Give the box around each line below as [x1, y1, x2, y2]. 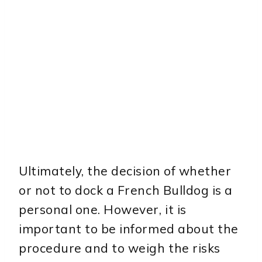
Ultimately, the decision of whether [19, 163, 232, 179]
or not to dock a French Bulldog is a [19, 182, 233, 198]
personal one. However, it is [19, 202, 187, 218]
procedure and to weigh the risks [19, 240, 220, 256]
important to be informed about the [19, 221, 239, 237]
